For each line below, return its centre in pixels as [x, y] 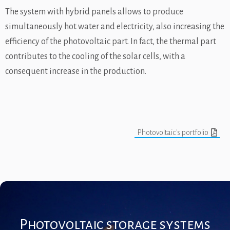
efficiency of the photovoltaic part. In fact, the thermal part [111, 41]
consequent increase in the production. [76, 71]
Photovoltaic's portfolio [173, 132]
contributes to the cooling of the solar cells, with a [95, 56]
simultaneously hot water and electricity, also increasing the [115, 26]
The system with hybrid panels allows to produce [94, 12]
